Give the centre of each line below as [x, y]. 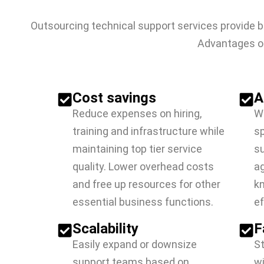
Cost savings [114, 98]
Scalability [105, 229]
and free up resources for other [146, 184]
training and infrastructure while [148, 131]
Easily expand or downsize [135, 244]
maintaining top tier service [137, 149]
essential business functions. [143, 202]
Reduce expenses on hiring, [137, 113]
